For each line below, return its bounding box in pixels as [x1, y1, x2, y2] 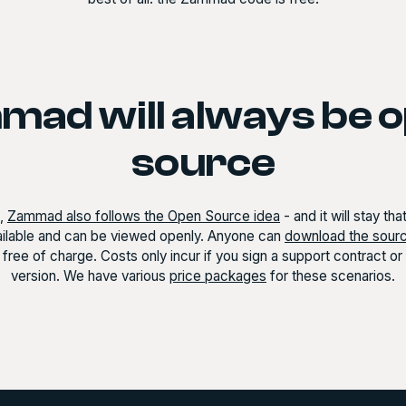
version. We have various [11, 267, 169, 285]
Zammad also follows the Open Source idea [7, 208, 280, 226]
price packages [169, 267, 266, 285]
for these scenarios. [266, 267, 395, 285]
